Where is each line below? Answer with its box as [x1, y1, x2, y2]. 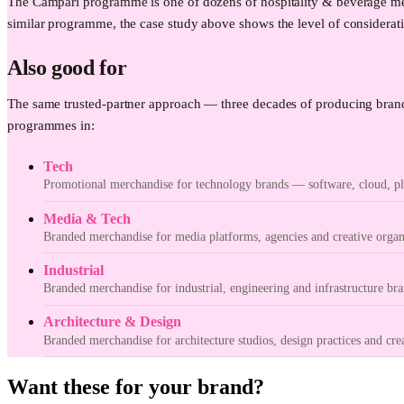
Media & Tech [43, 210, 131, 226]
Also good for [7, 55, 127, 79]
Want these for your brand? [7, 375, 264, 399]
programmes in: [7, 117, 95, 133]
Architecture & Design [43, 314, 181, 330]
